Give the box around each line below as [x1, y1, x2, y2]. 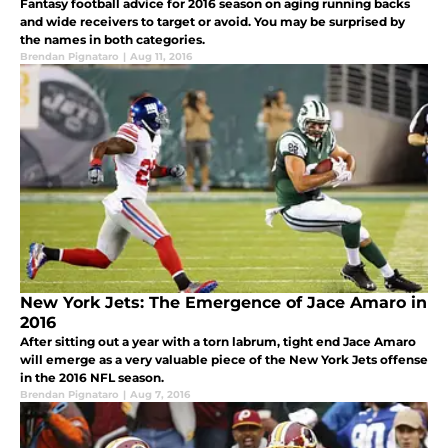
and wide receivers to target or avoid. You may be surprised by [20, 14, 405, 30]
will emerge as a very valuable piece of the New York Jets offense [20, 352, 428, 368]
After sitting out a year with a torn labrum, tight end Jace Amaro [20, 334, 416, 350]
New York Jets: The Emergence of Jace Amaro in [20, 293, 427, 313]
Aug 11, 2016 [130, 50, 192, 64]
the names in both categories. [20, 32, 205, 48]
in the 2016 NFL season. [20, 370, 164, 386]
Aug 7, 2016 [130, 388, 190, 402]
